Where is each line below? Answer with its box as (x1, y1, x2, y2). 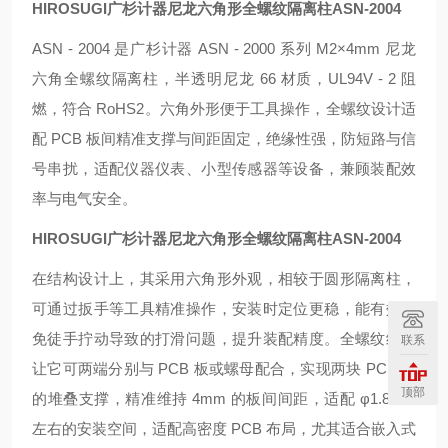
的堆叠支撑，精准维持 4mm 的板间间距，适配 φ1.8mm (32, 390, 416, 407)
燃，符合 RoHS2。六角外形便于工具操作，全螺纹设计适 (32, 100, 416, 117)
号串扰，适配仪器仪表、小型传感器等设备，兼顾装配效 (32, 160, 416, 177)
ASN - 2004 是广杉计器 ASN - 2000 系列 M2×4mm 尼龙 (32, 40, 416, 57)
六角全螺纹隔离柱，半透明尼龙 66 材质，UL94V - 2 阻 (32, 70, 416, 87)
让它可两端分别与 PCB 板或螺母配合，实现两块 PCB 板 (32, 360, 416, 377)
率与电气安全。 (32, 190, 137, 207)
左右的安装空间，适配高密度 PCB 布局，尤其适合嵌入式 (32, 420, 416, 437)
